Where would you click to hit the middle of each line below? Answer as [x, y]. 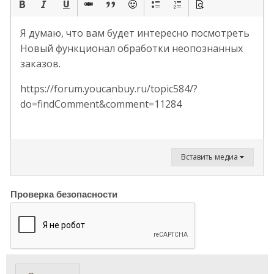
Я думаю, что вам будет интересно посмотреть [135, 33]
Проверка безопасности [64, 194]
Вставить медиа [210, 157]
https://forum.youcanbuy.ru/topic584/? [109, 89]
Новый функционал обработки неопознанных [131, 48]
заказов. [40, 64]
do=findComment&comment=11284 [101, 104]
